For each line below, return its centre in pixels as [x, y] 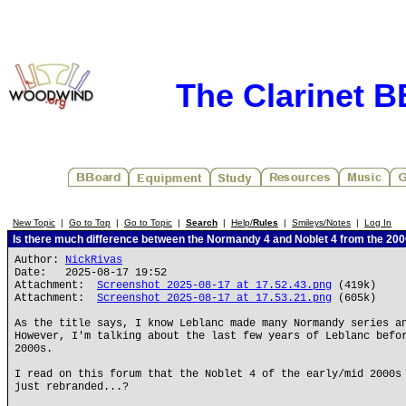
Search [202, 222]
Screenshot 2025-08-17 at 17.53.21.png [214, 298]
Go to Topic [148, 222]
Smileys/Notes [321, 222]
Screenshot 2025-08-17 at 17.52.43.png [214, 285]
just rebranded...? [72, 387]
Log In [378, 222]
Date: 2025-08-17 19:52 [91, 273]
